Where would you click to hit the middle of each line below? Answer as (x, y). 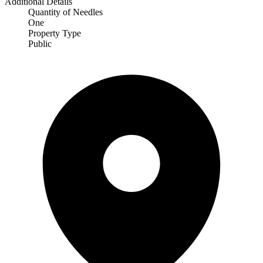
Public (40, 43)
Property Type (55, 33)
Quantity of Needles (65, 12)
